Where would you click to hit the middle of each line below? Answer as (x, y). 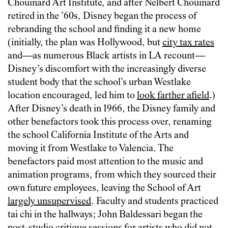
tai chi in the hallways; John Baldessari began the (105, 215)
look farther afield (173, 96)
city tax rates (188, 43)
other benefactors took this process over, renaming (110, 122)
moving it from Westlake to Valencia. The (91, 149)
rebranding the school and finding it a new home (104, 30)
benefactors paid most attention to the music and (105, 162)
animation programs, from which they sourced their (112, 175)
